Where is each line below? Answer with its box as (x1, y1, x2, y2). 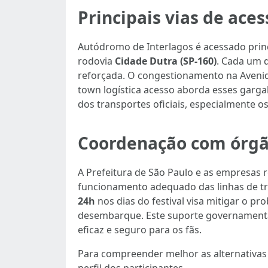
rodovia (78, 54, 115, 68)
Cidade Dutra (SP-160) (115, 54, 217, 68)
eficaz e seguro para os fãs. (78, 223, 202, 236)
